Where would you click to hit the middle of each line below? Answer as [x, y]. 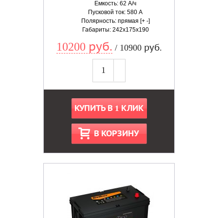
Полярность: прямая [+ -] [115, 21]
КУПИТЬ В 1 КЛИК [109, 108]
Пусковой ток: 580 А [116, 12]
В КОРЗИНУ [116, 134]
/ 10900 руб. [137, 48]
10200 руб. [84, 47]
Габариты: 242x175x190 [115, 30]
